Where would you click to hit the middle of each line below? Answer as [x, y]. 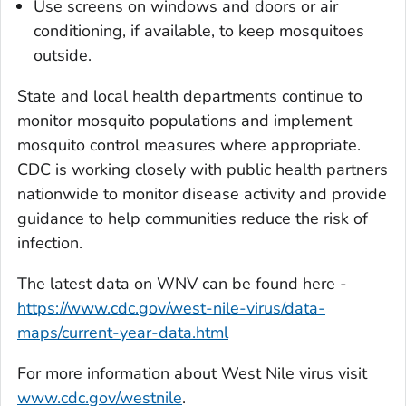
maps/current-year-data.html [123, 332]
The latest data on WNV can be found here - [182, 283]
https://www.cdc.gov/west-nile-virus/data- [171, 308]
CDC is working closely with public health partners [203, 169]
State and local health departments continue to [190, 96]
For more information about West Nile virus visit [192, 373]
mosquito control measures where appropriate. [189, 145]
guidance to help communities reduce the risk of [193, 218]
